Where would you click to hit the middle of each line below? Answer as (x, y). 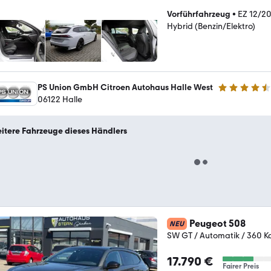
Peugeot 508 (217, 224)
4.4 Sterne (237, 93)
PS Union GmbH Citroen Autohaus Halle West (125, 87)
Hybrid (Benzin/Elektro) (211, 26)
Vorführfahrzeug (199, 14)
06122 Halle (60, 100)
